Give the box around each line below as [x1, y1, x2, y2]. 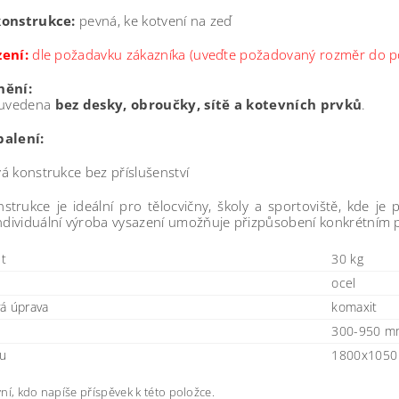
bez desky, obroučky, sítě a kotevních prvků [54, 95, 362, 113]
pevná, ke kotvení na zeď [75, 12, 232, 29]
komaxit [331, 298, 378, 315]
